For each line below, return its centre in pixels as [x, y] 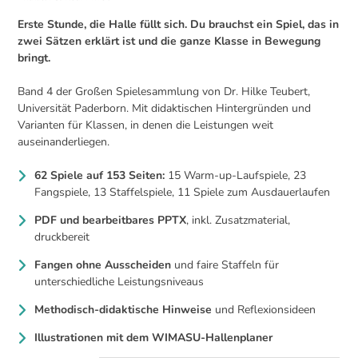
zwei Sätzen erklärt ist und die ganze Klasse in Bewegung [169, 41]
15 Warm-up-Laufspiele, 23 [236, 175]
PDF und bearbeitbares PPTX [111, 220]
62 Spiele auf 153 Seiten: [100, 175]
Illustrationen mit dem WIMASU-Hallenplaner [154, 337]
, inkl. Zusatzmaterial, [239, 220]
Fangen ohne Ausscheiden [103, 265]
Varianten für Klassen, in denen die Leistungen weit [146, 125]
